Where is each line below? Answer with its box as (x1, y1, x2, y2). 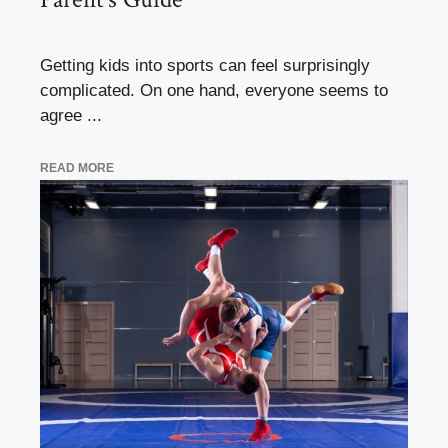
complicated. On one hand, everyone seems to (40, 81, 388, 101)
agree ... (40, 106, 102, 126)
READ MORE (40, 160, 114, 175)
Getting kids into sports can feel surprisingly (40, 56, 370, 76)
